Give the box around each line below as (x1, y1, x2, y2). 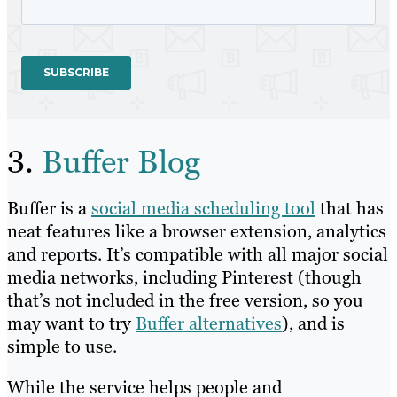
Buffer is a (7, 197, 91, 221)
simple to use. (7, 335, 117, 359)
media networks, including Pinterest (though (7, 266, 362, 290)
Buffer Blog (42, 141, 200, 183)
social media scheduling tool (91, 197, 315, 221)
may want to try (7, 312, 136, 336)
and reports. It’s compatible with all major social (7, 243, 388, 267)
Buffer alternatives (136, 312, 282, 336)
